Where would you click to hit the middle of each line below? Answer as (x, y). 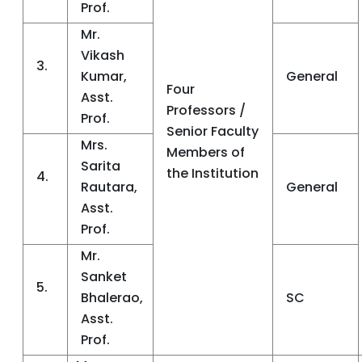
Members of (206, 152)
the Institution (213, 173)
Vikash (103, 55)
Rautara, (109, 187)
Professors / (206, 110)
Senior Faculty (213, 131)
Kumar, (104, 76)
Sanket (104, 277)
